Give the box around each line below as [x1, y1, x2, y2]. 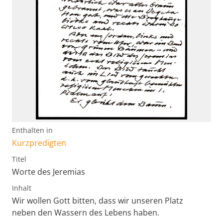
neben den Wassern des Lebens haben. [12, 207, 159, 218]
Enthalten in [12, 125, 53, 135]
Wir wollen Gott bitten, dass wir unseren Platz [12, 195, 183, 206]
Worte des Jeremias [12, 166, 85, 177]
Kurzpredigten [12, 137, 66, 148]
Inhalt [12, 183, 31, 193]
